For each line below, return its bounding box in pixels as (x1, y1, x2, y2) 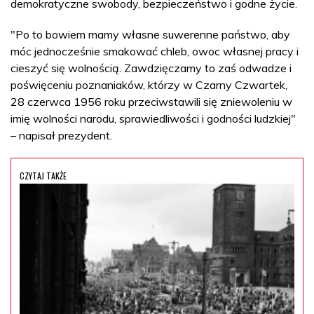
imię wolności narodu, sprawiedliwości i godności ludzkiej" (11, 111, 296, 125)
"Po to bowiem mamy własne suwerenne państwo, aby (11, 27, 290, 41)
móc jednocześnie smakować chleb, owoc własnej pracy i (11, 43, 299, 58)
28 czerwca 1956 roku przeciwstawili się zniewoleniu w (11, 94, 292, 109)
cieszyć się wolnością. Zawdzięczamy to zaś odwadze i (11, 60, 292, 75)
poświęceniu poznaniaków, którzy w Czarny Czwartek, (11, 77, 287, 92)
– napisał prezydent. (11, 128, 112, 142)
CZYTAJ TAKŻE (20, 169, 67, 182)
